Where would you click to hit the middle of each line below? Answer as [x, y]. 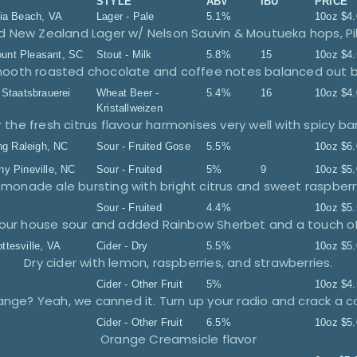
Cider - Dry [122, 246]
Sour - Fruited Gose [143, 146]
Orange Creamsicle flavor [178, 339]
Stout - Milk [124, 55]
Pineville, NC [45, 169]
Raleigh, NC [40, 146]
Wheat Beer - [128, 93]
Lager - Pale [126, 16]
